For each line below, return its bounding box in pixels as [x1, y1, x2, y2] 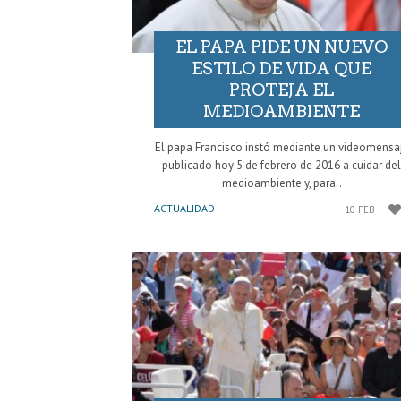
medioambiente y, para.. [221, 175, 342, 191]
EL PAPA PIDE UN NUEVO [175, 36, 388, 57]
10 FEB [345, 202, 376, 216]
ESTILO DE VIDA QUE [192, 57, 372, 79]
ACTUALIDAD [154, 200, 215, 215]
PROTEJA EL [229, 79, 335, 100]
